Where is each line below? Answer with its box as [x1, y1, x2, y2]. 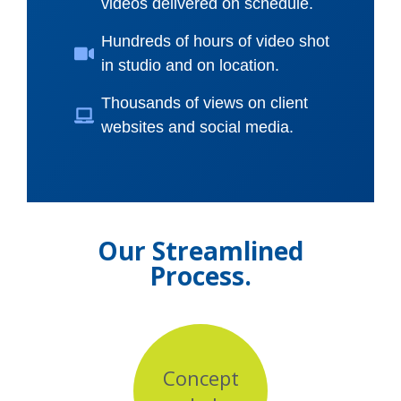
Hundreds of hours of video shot [100, 31, 329, 50]
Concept [162, 363, 239, 391]
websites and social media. [100, 117, 294, 136]
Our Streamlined [98, 233, 303, 268]
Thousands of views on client [100, 93, 308, 112]
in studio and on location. [100, 55, 279, 74]
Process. [149, 258, 252, 293]
